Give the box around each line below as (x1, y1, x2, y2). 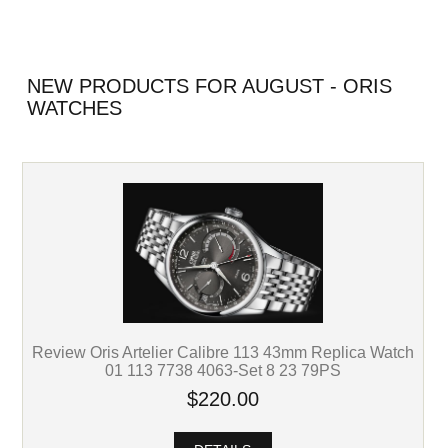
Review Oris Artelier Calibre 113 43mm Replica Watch (31, 342, 414, 361)
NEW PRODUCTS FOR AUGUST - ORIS (26, 74, 392, 97)
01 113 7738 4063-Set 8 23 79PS (104, 360, 341, 379)
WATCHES (26, 96, 122, 119)
